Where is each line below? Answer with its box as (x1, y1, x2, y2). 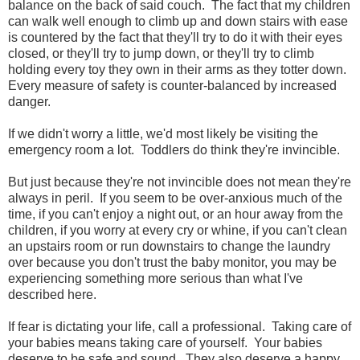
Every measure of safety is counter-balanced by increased (8, 79, 337, 93)
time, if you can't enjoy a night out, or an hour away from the (8, 207, 343, 222)
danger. (8, 95, 51, 109)
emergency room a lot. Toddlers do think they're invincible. (8, 143, 340, 157)
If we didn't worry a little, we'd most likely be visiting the (8, 127, 318, 141)
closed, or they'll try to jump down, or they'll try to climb (8, 47, 314, 61)
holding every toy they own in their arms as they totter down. (8, 63, 350, 77)
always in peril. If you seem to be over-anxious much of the (8, 191, 342, 206)
